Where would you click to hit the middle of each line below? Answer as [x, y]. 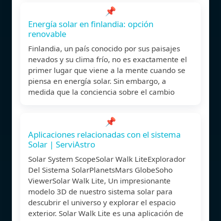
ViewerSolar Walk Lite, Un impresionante [99, 180]
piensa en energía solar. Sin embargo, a [97, 81]
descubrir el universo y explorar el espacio [102, 202]
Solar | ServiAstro [62, 144]
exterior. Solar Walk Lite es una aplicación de [106, 213]
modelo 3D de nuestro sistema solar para [100, 191]
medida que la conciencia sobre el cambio [101, 92]
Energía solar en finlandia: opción [91, 24]
